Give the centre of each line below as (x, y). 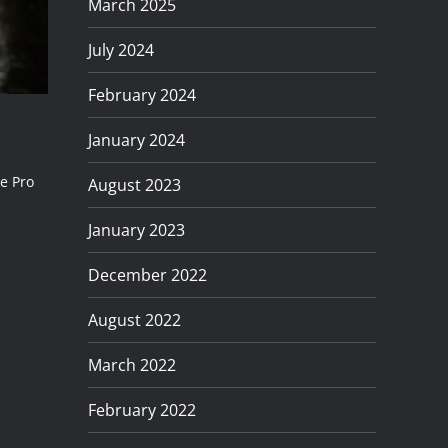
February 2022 (142, 409)
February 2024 (142, 94)
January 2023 (136, 229)
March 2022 (132, 364)
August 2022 (134, 319)
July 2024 (121, 49)
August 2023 (134, 184)
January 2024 (136, 139)
